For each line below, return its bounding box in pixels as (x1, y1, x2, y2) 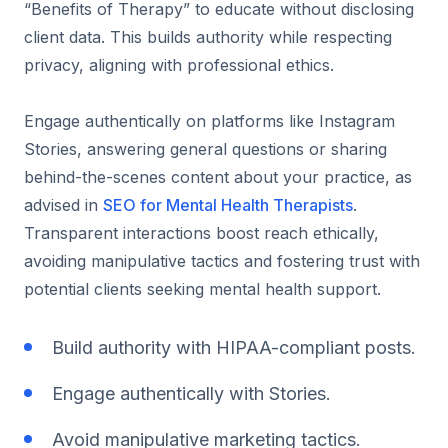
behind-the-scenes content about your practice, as (24, 166, 412, 187)
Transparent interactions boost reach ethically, (24, 222, 379, 243)
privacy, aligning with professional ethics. (24, 54, 334, 75)
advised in (24, 194, 103, 215)
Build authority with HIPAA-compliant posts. (52, 336, 416, 358)
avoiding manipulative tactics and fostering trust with (24, 250, 420, 271)
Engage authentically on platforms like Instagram (24, 110, 395, 131)
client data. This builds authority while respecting (24, 26, 392, 47)
